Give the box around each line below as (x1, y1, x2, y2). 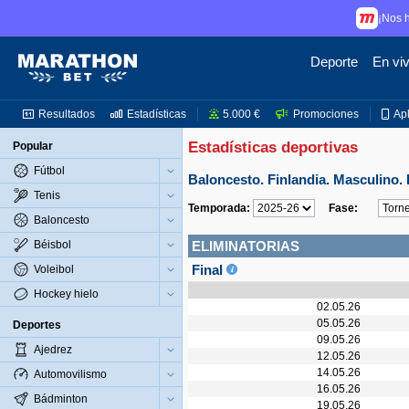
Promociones (293, 108, 359, 121)
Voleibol (34, 263, 74, 276)
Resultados (38, 108, 95, 121)
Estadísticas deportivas (188, 139, 358, 156)
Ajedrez (34, 343, 72, 356)
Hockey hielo (34, 288, 99, 300)
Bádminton (34, 393, 88, 405)
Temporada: (188, 202, 250, 215)
